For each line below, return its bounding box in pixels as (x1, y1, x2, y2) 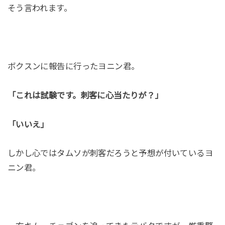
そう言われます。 (7, 4, 72, 13)
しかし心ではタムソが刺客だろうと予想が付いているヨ (7, 149, 213, 158)
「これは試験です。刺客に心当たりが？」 (7, 90, 163, 100)
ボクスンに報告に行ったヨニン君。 (7, 61, 140, 71)
